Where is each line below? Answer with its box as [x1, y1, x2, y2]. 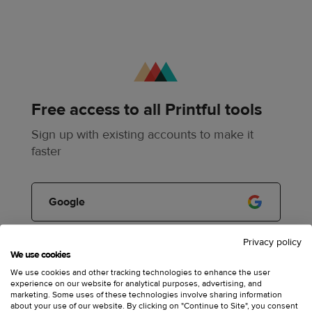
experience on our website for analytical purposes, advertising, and [10, 277, 262, 289]
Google [49, 195, 86, 210]
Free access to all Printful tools [31, 99, 263, 121]
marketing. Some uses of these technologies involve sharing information [10, 288, 282, 300]
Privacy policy [243, 235, 302, 249]
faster [31, 143, 62, 160]
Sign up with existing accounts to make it [31, 127, 254, 143]
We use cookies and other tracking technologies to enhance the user [10, 266, 270, 278]
